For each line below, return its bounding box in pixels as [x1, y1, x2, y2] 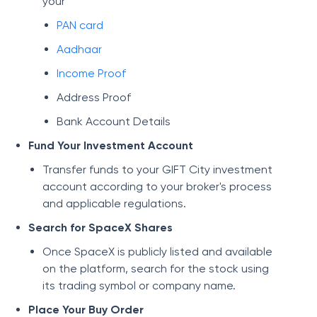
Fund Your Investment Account [28, 139, 193, 152]
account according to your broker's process [42, 180, 272, 193]
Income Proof [57, 67, 126, 80]
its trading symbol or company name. [42, 279, 236, 292]
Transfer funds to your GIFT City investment [42, 163, 272, 176]
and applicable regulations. [42, 197, 186, 210]
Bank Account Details [57, 115, 171, 128]
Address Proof [57, 91, 131, 104]
